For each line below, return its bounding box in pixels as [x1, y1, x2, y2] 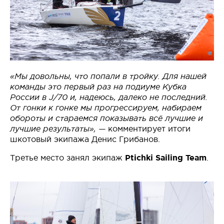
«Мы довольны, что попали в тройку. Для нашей [10, 71, 206, 81]
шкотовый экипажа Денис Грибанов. [10, 134, 160, 144]
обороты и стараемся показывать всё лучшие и [10, 113, 203, 123]
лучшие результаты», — [10, 124, 105, 134]
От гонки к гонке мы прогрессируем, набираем [10, 103, 201, 113]
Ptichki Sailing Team [125, 153, 206, 162]
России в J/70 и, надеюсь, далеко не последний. [10, 92, 207, 102]
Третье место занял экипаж [10, 153, 125, 162]
